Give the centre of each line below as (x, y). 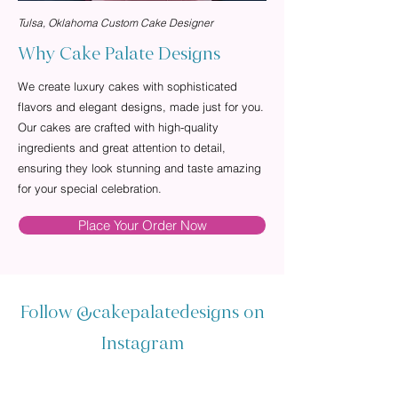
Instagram (142, 344)
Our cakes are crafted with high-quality (118, 127)
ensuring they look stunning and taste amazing (139, 168)
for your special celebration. (90, 188)
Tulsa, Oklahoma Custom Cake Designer (115, 23)
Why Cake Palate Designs (119, 55)
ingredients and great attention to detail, (122, 147)
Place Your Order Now (142, 225)
